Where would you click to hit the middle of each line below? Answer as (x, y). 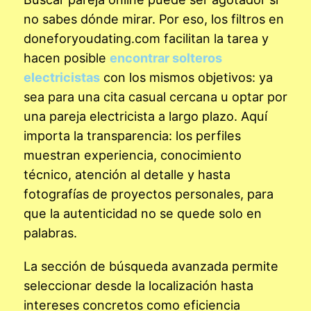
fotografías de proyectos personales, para (149, 193)
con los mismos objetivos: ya (186, 77)
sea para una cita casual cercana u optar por (155, 96)
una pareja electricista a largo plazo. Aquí (145, 116)
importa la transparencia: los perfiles (132, 135)
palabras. (50, 232)
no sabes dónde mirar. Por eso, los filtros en (154, 18)
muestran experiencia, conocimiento (133, 154)
